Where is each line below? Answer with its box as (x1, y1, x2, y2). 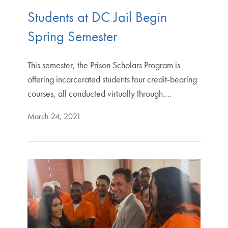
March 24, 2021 (27, 110, 81, 122)
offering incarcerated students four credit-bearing (27, 73, 197, 85)
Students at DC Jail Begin (27, 8, 167, 26)
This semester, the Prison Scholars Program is (27, 59, 180, 71)
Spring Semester (27, 27, 117, 45)
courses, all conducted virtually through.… (27, 87, 172, 99)
